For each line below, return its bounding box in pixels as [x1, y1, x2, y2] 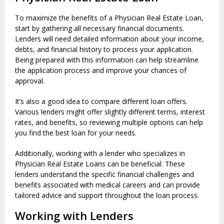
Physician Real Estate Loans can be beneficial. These [15, 159, 185, 169]
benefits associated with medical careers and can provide [15, 180, 200, 190]
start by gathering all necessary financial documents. [15, 23, 184, 33]
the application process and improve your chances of [15, 65, 186, 75]
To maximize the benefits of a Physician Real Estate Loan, [15, 13, 203, 23]
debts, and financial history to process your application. [15, 44, 193, 54]
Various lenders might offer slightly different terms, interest [15, 107, 205, 117]
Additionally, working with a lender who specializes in [15, 148, 185, 158]
